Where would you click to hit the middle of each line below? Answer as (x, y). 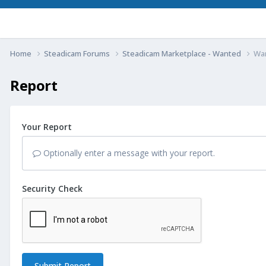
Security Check (52, 188)
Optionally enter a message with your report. (128, 153)
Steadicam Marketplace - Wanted (183, 53)
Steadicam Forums (78, 53)
